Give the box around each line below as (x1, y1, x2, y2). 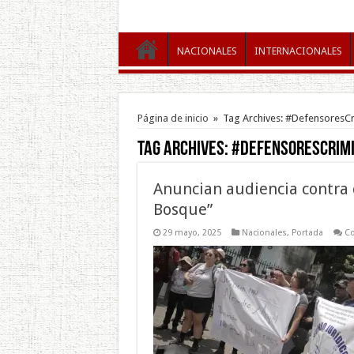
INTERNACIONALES (254, 44, 342, 57)
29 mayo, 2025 (162, 227, 221, 238)
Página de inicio (137, 111, 209, 124)
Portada (291, 227, 323, 238)
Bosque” (153, 199, 213, 219)
